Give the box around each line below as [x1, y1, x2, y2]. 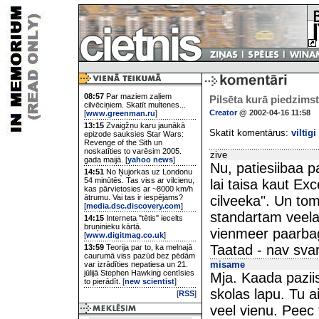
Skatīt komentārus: [209, 127, 291, 138]
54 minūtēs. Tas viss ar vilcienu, [84, 176, 194, 184]
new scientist [125, 277, 174, 286]
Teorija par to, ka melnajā [104, 243, 192, 251]
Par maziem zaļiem [104, 92, 172, 100]
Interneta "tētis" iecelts [104, 214, 183, 222]
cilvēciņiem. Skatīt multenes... [84, 100, 186, 109]
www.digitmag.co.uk [86, 231, 164, 239]
